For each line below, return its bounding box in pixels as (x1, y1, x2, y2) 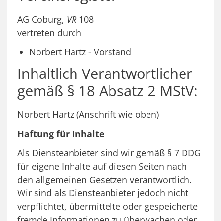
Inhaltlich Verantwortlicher (17, 63, 192, 83)
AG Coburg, (17, 13, 67, 25)
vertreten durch (17, 26, 81, 38)
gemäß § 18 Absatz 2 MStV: (17, 80, 198, 100)
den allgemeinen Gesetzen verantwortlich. (17, 173, 192, 185)
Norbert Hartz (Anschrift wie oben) (17, 108, 159, 120)
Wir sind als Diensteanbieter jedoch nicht (17, 186, 188, 199)
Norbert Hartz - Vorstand (29, 45, 131, 58)
